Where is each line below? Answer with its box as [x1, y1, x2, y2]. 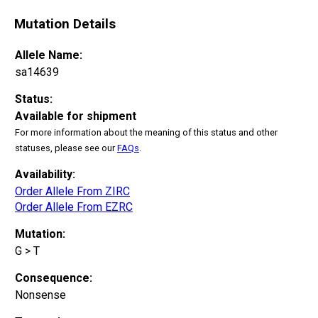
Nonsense [15, 287, 66, 302]
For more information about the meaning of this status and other [15, 126, 278, 138]
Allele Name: [15, 48, 82, 62]
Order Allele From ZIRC [15, 184, 130, 198]
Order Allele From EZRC [15, 199, 133, 214]
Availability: [15, 167, 75, 181]
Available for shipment [15, 109, 136, 123]
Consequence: [15, 270, 92, 285]
